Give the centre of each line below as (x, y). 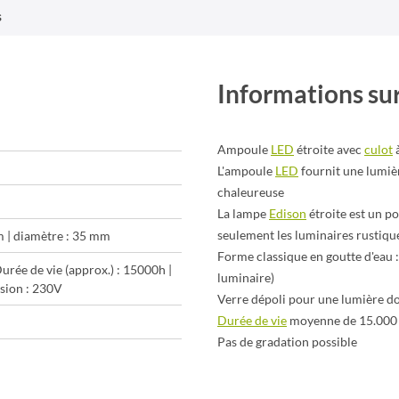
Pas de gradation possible (287, 342)
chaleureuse (251, 192)
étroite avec (329, 149)
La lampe (243, 213)
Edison (288, 213)
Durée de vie (252, 320)
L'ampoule (246, 171)
